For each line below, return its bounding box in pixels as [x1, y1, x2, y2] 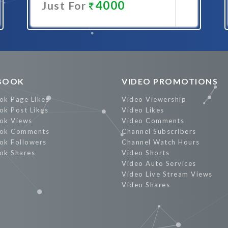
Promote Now [71, 28, 139, 39]
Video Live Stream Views [122, 170, 213, 178]
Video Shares [122, 181, 170, 189]
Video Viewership [122, 95, 186, 103]
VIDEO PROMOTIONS [122, 76, 218, 86]
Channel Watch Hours [122, 138, 200, 146]
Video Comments [122, 117, 184, 125]
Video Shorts [122, 149, 169, 157]
